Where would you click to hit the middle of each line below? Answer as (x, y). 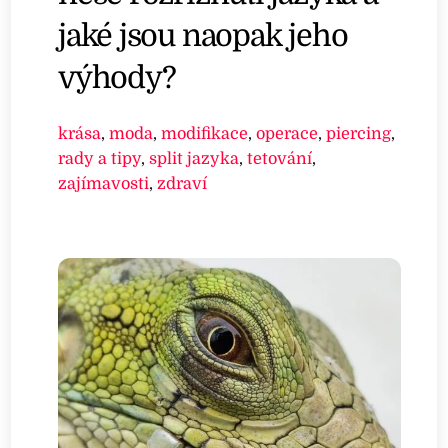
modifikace (205, 133)
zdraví (182, 183)
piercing (359, 133)
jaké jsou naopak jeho (203, 35)
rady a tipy (100, 158)
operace (287, 133)
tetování (280, 158)
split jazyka (194, 158)
